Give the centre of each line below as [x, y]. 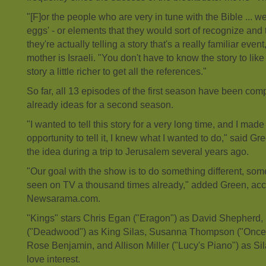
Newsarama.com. [64, 198]
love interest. [53, 259]
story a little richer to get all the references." [117, 71]
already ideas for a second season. [100, 104]
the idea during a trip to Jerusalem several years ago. [138, 151]
